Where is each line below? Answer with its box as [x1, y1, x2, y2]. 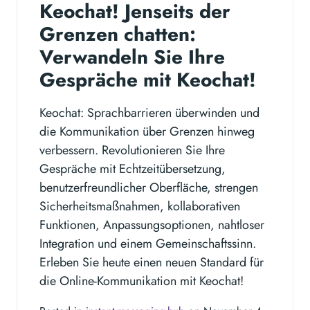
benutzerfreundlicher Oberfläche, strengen [39, 178, 258, 197]
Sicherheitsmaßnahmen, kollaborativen [39, 197, 240, 215]
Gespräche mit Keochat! [39, 65, 256, 94]
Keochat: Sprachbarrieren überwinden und [39, 103, 259, 122]
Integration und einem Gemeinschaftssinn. [39, 234, 256, 253]
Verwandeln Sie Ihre [39, 42, 225, 71]
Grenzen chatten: [39, 19, 196, 48]
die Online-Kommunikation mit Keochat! [39, 271, 244, 290]
